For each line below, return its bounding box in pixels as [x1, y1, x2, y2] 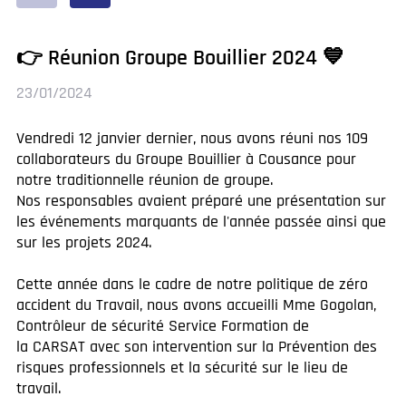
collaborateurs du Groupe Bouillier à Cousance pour [16, 148, 356, 169]
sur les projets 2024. [16, 231, 151, 253]
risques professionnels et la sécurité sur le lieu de [16, 356, 348, 378]
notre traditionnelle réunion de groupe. [16, 169, 273, 190]
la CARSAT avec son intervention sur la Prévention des [16, 335, 377, 357]
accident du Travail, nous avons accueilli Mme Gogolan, [16, 294, 376, 315]
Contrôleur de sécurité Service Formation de [16, 314, 309, 336]
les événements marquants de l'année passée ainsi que [16, 210, 386, 232]
